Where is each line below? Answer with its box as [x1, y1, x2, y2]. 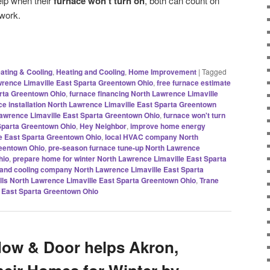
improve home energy [130, 120, 206, 131]
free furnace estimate [157, 77, 231, 88]
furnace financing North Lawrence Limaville [69, 87, 218, 99]
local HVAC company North [105, 131, 198, 142]
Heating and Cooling [56, 66, 125, 77]
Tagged [202, 66, 227, 77]
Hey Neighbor [80, 120, 127, 131]
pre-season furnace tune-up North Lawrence [48, 142, 200, 153]
